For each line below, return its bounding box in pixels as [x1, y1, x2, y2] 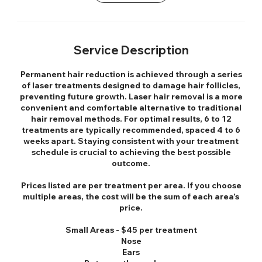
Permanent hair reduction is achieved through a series [20, 69, 242, 80]
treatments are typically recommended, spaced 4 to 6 [22, 125, 240, 135]
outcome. [112, 158, 150, 168]
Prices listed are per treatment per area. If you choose [20, 180, 242, 191]
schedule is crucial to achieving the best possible [31, 147, 231, 157]
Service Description [73, 43, 189, 57]
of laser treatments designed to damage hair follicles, [22, 80, 240, 91]
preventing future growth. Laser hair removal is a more [19, 91, 243, 102]
